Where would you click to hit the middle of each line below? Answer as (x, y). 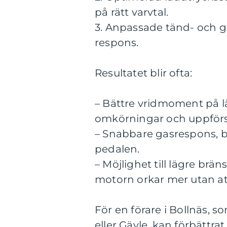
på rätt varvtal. (132, 12)
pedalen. (117, 149)
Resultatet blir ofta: (144, 73)
